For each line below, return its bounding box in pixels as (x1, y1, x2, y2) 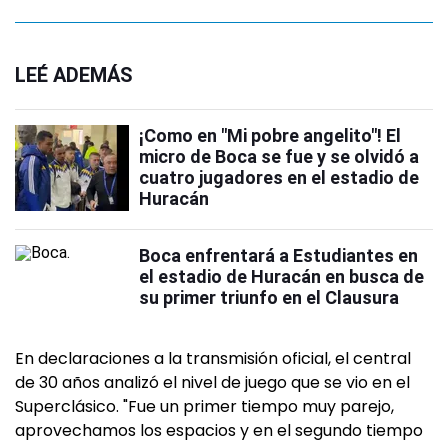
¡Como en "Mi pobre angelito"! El (139, 125, 401, 147)
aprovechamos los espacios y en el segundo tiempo (15, 419, 423, 443)
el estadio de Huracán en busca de (139, 266, 424, 288)
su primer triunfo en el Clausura (139, 287, 399, 309)
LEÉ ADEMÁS (15, 63, 133, 88)
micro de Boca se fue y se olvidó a (139, 146, 419, 168)
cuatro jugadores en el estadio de (139, 167, 419, 189)
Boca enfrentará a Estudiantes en (139, 245, 418, 267)
